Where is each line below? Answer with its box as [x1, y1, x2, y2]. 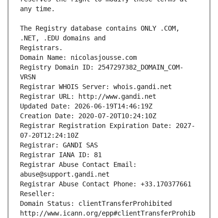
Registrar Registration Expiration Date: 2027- [20, 122, 195, 130]
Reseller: [20, 190, 59, 198]
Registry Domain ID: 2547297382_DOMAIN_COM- [20, 63, 183, 72]
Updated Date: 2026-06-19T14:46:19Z [20, 102, 152, 110]
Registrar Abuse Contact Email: [20, 161, 137, 169]
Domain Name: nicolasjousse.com [20, 54, 137, 62]
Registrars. [20, 44, 63, 52]
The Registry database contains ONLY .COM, [20, 24, 180, 33]
